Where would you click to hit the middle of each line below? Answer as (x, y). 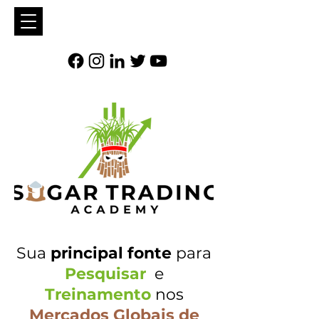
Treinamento (98, 294)
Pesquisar (105, 274)
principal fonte (111, 253)
